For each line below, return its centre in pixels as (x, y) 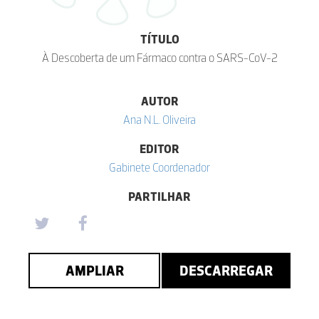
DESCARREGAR (226, 270)
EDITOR (159, 148)
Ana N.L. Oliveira (159, 119)
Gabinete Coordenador (159, 167)
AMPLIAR (94, 270)
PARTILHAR (159, 196)
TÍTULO (159, 39)
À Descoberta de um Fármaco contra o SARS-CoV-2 (159, 57)
